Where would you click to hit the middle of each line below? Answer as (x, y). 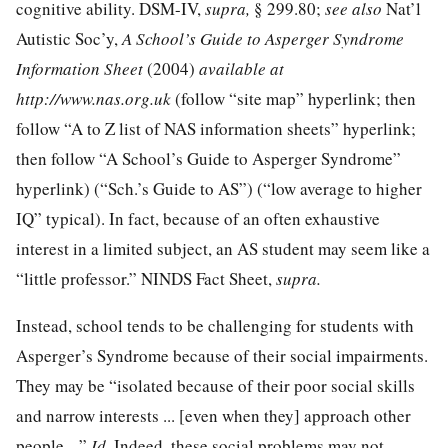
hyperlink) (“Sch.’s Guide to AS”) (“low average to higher (219, 188)
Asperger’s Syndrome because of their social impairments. (222, 355)
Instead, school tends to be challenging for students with (215, 325)
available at (241, 68)
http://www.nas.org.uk (95, 98)
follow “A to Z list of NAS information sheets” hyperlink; (216, 128)
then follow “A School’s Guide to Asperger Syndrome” (208, 158)
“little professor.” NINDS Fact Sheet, (146, 278)
